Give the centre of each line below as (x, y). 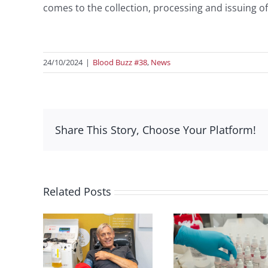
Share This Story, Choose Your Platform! (156, 130)
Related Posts (77, 192)
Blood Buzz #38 (120, 63)
